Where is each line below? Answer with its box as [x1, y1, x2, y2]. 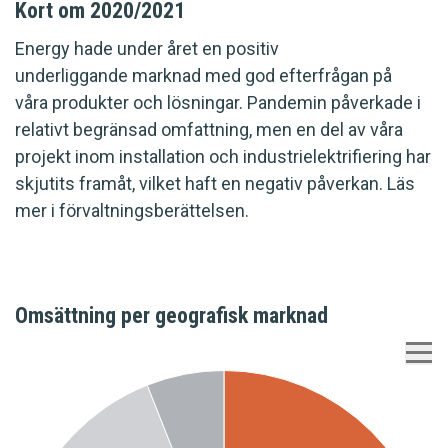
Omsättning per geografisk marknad [15, 303, 328, 328]
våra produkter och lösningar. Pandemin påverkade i [15, 92, 421, 113]
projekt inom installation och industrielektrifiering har [15, 146, 431, 167]
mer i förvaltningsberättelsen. [15, 200, 249, 221]
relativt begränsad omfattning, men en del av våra [15, 119, 403, 140]
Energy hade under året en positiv [15, 38, 279, 59]
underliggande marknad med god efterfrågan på [15, 65, 392, 86]
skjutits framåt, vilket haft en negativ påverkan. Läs [15, 173, 415, 194]
